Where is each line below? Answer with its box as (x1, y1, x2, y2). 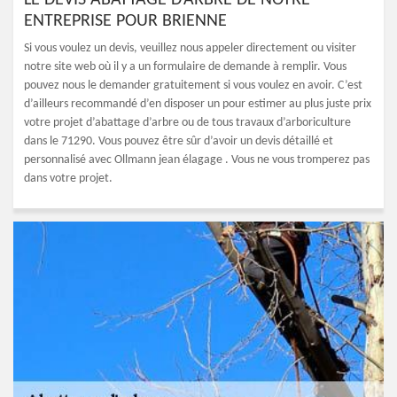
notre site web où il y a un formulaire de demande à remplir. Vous (24, 60, 346, 74)
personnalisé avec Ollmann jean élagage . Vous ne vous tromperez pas (24, 153, 370, 167)
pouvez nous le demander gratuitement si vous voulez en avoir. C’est (24, 79, 362, 92)
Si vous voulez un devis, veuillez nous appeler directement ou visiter (24, 42, 356, 55)
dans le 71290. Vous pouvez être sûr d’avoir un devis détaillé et (24, 135, 333, 148)
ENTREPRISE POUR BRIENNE (24, 12, 227, 30)
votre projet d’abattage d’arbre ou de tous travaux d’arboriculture (24, 116, 351, 129)
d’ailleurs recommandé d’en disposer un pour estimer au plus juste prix (24, 97, 371, 111)
